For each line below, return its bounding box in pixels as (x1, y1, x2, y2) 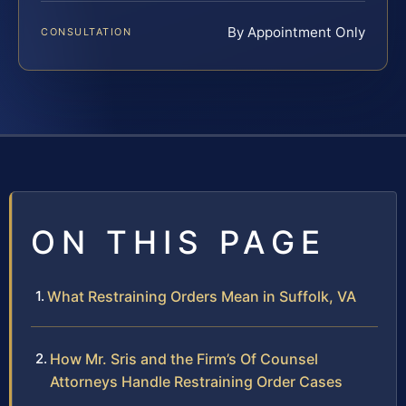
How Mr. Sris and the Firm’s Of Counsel (50, 350, 318, 369)
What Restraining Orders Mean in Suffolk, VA (47, 287, 356, 306)
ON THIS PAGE (31, 223, 326, 262)
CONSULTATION (41, 25, 132, 39)
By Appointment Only (227, 24, 365, 42)
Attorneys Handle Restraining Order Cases (50, 372, 343, 391)
